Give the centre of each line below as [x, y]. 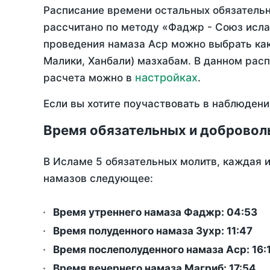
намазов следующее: [98, 179]
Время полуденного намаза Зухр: [140, 231]
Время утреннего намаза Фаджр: [140, 212]
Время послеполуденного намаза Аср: [152, 250]
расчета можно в [89, 78]
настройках [166, 78]
